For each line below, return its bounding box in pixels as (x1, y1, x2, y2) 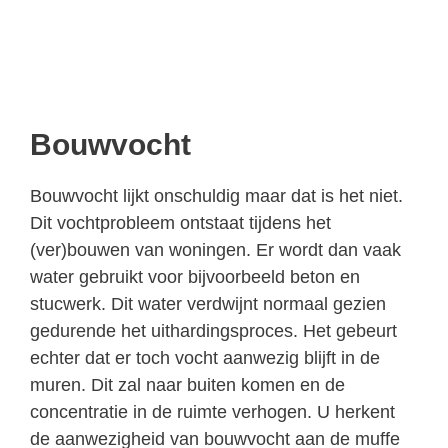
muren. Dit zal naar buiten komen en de (30, 374, 345, 395)
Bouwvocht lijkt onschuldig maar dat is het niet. (30, 185, 403, 206)
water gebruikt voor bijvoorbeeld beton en (30, 266, 360, 287)
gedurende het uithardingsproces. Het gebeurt (30, 320, 397, 341)
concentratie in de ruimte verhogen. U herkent (30, 401, 395, 422)
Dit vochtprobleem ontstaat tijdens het (30, 212, 331, 233)
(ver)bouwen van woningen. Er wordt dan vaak (30, 239, 401, 260)
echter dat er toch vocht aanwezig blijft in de (30, 347, 380, 368)
